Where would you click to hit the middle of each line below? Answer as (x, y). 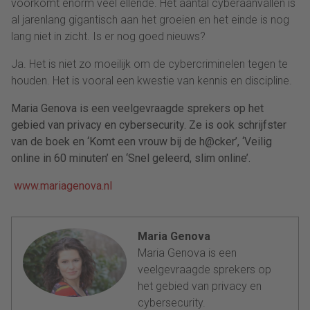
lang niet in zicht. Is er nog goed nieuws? (108, 36)
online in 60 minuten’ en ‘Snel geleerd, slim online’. (131, 158)
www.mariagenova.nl (63, 185)
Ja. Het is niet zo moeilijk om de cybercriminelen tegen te (149, 64)
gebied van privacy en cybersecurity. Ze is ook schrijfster (149, 125)
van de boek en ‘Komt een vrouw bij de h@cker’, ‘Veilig (142, 141)
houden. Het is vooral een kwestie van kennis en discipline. (152, 80)
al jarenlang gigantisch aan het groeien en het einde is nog (150, 19)
